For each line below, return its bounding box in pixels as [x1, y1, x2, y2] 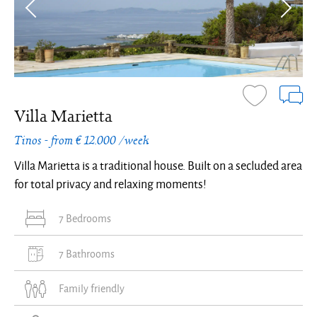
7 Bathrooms [59, 248, 115, 260]
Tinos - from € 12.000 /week [14, 132, 149, 148]
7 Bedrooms [59, 213, 111, 225]
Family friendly [59, 283, 125, 295]
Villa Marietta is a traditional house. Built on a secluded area [14, 159, 302, 173]
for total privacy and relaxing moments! [14, 178, 207, 191]
